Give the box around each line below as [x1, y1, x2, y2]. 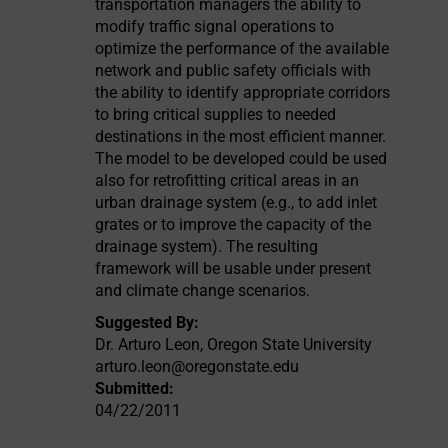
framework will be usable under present [95, 259, 372, 278]
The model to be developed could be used [95, 149, 388, 168]
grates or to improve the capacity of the [95, 215, 372, 234]
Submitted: [95, 379, 175, 398]
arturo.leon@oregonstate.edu [95, 357, 300, 376]
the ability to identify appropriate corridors [95, 83, 391, 102]
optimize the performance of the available [95, 39, 390, 58]
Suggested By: [95, 313, 200, 332]
